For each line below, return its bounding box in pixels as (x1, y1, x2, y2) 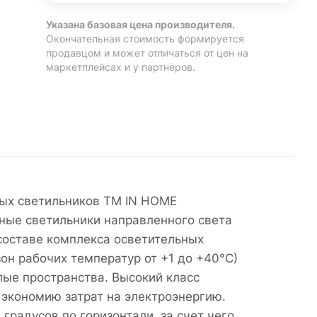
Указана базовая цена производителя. (46, 19, 236, 30)
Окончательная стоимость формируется (46, 33, 245, 45)
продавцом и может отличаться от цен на (46, 47, 249, 59)
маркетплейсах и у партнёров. (46, 62, 196, 73)
